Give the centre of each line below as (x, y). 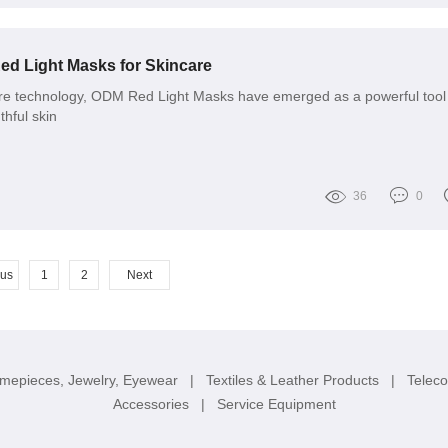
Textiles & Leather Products (294, 379)
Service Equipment (276, 403)
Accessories (152, 403)
